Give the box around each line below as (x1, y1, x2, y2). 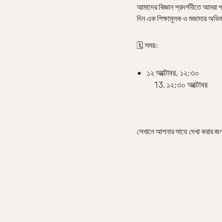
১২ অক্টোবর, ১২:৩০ (147, 67, 200, 77)
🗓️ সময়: (137, 40, 159, 50)
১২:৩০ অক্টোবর (166, 79, 208, 89)
